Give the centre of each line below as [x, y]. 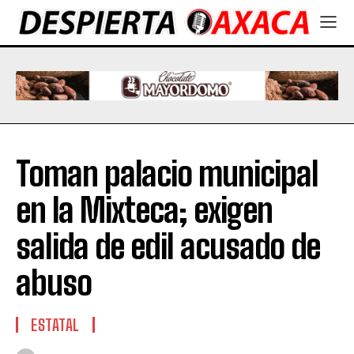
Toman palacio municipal [167, 174]
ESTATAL [55, 325]
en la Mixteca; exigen [144, 211]
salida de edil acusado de [168, 247]
